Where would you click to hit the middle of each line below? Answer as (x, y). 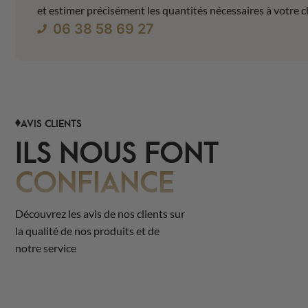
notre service (46, 247)
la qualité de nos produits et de (87, 230)
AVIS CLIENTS (51, 122)
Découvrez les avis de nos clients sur (100, 213)
